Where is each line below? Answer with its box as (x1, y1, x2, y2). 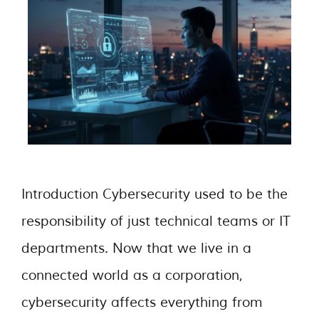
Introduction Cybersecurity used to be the (21, 185, 288, 203)
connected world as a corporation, (21, 266, 243, 284)
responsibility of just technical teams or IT (21, 212, 291, 230)
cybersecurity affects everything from (21, 293, 263, 311)
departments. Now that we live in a (21, 239, 251, 257)
